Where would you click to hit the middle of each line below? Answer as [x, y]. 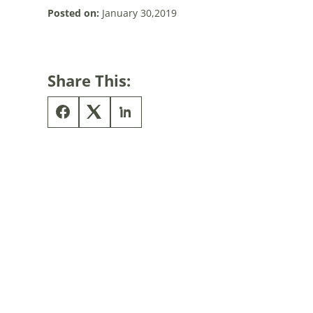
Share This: [89, 80]
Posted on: [73, 13]
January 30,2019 [138, 13]
